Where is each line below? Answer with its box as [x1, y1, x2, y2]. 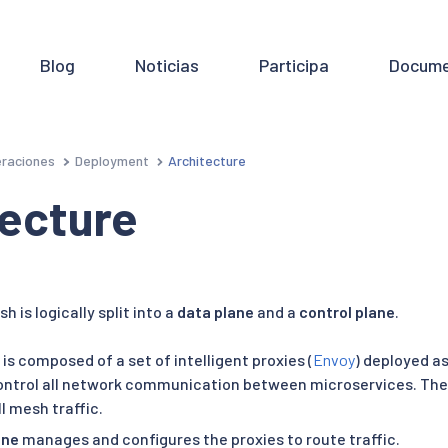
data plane [177, 302, 254, 322]
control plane [299, 302, 395, 322]
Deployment [74, 151, 149, 169]
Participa [258, 53, 329, 76]
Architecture [168, 151, 247, 169]
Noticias [134, 53, 199, 76]
